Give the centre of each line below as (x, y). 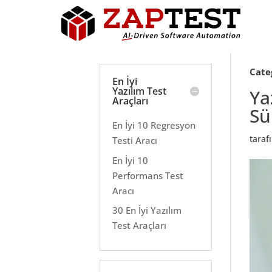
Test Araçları (140, 225)
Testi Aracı (135, 140)
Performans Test (148, 175)
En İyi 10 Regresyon (154, 125)
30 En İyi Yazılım (147, 210)
